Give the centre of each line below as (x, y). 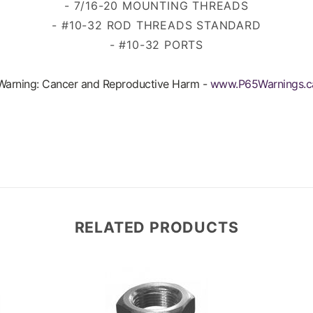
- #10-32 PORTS (156, 45)
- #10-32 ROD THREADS (124, 26)
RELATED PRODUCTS (156, 227)
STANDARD (229, 26)
